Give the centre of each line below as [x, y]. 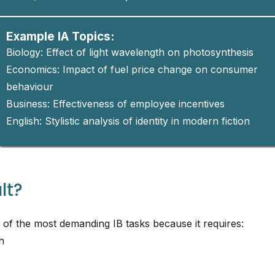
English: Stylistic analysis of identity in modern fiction [128, 121]
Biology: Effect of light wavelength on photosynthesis [130, 52]
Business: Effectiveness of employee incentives [115, 104]
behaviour [29, 87]
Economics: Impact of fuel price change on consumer [132, 69]
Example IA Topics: [60, 37]
